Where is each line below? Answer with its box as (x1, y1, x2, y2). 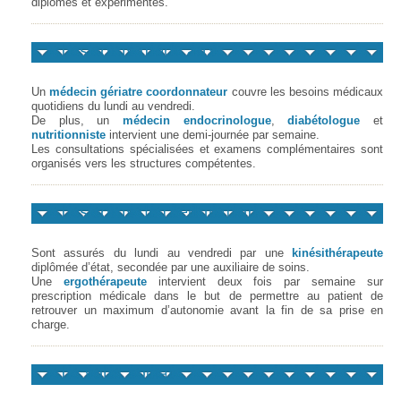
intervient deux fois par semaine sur (146, 275, 384, 288)
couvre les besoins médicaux (227, 85, 384, 98)
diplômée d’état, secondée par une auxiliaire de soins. (31, 260, 310, 274)
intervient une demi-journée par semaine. (106, 128, 320, 141)
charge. (31, 318, 70, 331)
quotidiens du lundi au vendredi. (31, 99, 195, 113)
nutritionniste (31, 128, 106, 141)
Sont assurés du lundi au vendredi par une (31, 246, 292, 260)
